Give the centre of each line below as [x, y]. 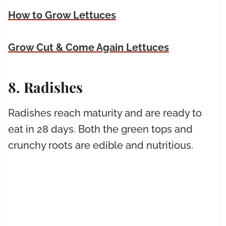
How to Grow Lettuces [62, 15]
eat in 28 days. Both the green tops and [100, 129]
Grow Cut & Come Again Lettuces [88, 48]
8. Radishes [45, 87]
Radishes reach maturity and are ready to [105, 113]
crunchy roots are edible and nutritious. [100, 146]
